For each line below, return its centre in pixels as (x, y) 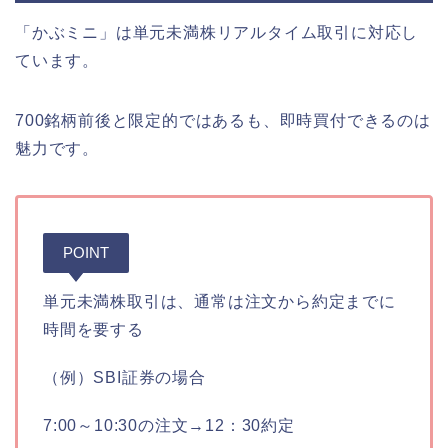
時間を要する (93, 329)
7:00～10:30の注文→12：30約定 (169, 425)
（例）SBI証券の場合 (124, 377)
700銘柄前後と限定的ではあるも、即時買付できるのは (223, 120)
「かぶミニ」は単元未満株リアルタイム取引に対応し (217, 32)
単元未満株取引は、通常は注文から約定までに (219, 301)
